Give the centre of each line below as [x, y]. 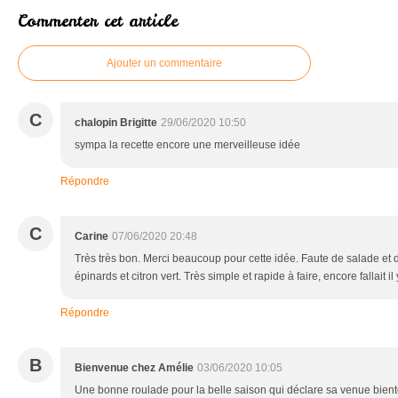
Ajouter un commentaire [164, 64]
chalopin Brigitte [116, 123]
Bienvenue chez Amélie [134, 368]
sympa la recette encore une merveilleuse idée [187, 145]
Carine [92, 237]
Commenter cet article [98, 21]
